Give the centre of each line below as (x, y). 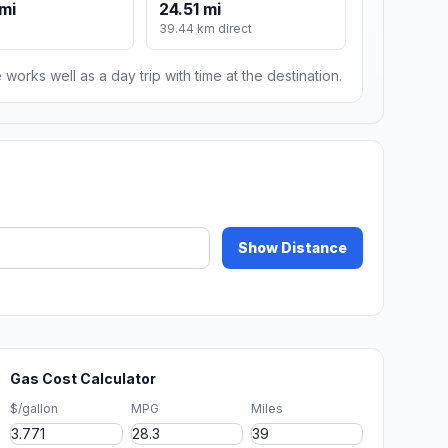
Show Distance (292, 248)
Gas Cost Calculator (83, 379)
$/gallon (34, 409)
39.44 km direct (206, 29)
